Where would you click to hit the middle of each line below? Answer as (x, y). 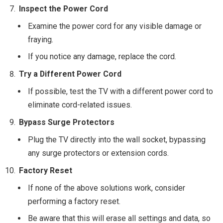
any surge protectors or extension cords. (98, 153)
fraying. (41, 40)
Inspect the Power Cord (63, 9)
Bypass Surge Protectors (67, 122)
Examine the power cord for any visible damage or (115, 26)
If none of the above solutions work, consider (107, 188)
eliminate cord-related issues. (80, 105)
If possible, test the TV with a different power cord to (120, 92)
